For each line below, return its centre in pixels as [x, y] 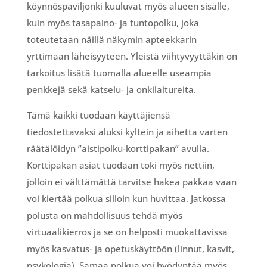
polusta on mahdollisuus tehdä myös [104, 215]
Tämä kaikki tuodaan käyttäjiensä [98, 115]
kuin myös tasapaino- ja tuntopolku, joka [113, 22]
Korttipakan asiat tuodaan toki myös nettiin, [120, 165]
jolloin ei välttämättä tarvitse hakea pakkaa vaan [131, 181]
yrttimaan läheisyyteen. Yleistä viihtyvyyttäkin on [132, 56]
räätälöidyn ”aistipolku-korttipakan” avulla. [118, 148]
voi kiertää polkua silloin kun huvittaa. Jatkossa [126, 198]
